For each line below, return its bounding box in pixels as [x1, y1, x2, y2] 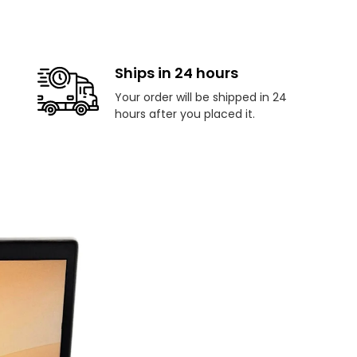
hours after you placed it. [114, 105, 255, 122]
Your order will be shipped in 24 [114, 88, 287, 105]
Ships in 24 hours [114, 62, 238, 83]
